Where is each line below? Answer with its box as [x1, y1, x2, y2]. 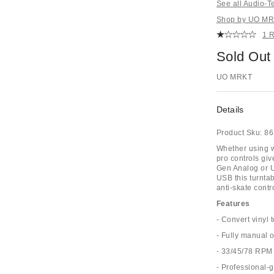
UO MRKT [216, 73, 253, 81]
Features [216, 199, 250, 208]
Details [216, 105, 244, 114]
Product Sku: [216, 128, 262, 137]
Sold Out [216, 49, 271, 64]
